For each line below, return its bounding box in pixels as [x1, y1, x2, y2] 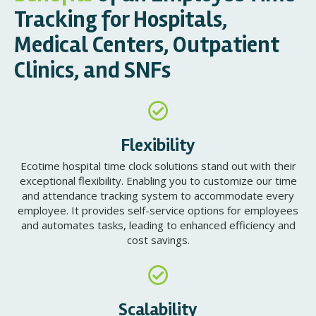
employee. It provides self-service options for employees [18, 203, 298, 217]
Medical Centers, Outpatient [14, 31, 279, 59]
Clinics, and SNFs [14, 56, 171, 84]
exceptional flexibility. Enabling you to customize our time [19, 174, 297, 188]
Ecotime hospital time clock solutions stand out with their [20, 159, 296, 173]
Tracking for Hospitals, [14, 6, 227, 33]
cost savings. [126, 233, 190, 247]
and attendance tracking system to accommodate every [22, 188, 294, 202]
